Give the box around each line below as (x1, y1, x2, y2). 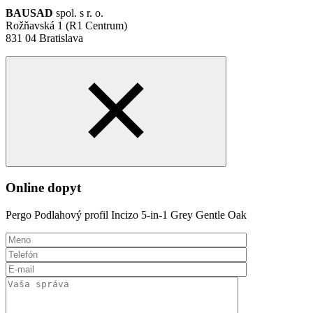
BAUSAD (6, 7, 56, 20)
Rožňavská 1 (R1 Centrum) (6, 20, 127, 32)
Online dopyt (6, 180, 81, 196)
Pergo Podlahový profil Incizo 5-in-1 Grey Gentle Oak (6, 208, 247, 221)
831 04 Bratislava (6, 32, 83, 45)
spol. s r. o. (56, 7, 103, 20)
